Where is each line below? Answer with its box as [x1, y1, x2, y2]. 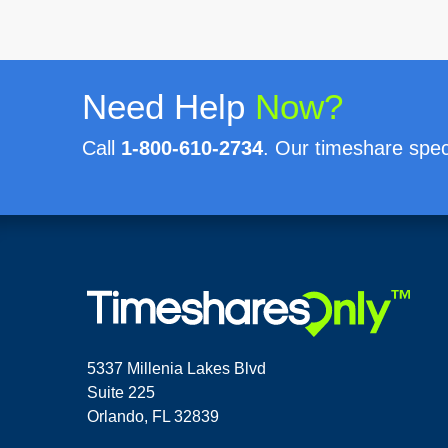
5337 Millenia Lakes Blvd [87, 359, 266, 377]
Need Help [82, 87, 255, 126]
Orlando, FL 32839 [87, 407, 219, 425]
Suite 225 [87, 383, 155, 401]
